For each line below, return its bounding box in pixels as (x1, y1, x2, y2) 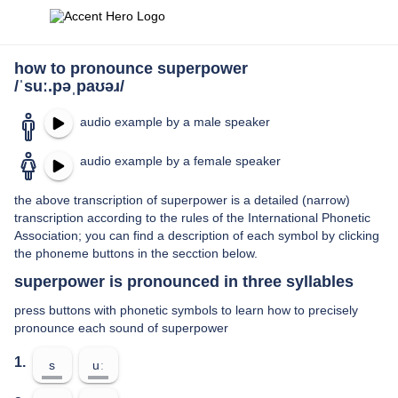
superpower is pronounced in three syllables (14, 273, 354, 291)
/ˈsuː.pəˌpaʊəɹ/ (14, 77, 124, 95)
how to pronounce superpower (14, 60, 248, 77)
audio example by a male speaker (80, 115, 270, 129)
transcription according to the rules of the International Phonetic (14, 211, 370, 225)
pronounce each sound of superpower (14, 321, 228, 335)
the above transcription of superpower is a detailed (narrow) (14, 193, 350, 207)
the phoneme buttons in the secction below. (14, 246, 258, 260)
